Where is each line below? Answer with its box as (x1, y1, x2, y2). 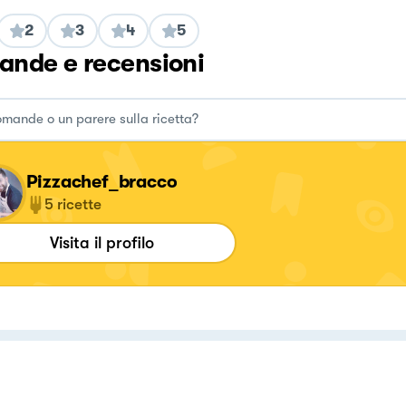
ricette (56, 195, 101, 213)
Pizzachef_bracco (25, 170, 178, 192)
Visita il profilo (50, 233, 154, 252)
